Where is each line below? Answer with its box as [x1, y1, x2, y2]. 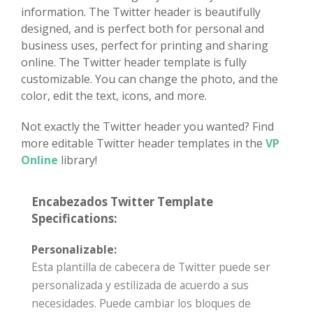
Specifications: [31, 210, 117, 227]
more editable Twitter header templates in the [21, 136, 265, 152]
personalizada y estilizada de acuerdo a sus [31, 277, 249, 293]
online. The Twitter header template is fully [21, 54, 247, 71]
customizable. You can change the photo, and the [21, 71, 278, 87]
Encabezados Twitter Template [31, 194, 213, 210]
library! [58, 152, 97, 168]
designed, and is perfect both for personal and [21, 21, 264, 37]
